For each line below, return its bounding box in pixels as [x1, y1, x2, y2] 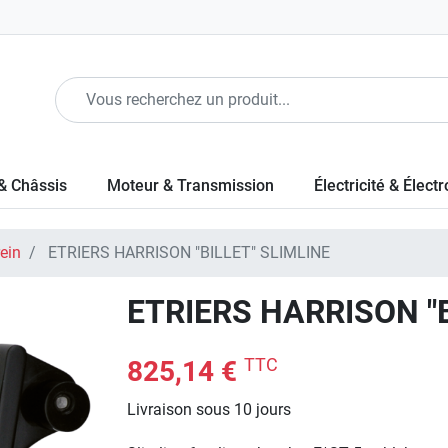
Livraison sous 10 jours [127, 400, 292, 419]
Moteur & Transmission [107, 176, 274, 195]
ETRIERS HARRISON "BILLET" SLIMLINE [44, 243, 330, 262]
